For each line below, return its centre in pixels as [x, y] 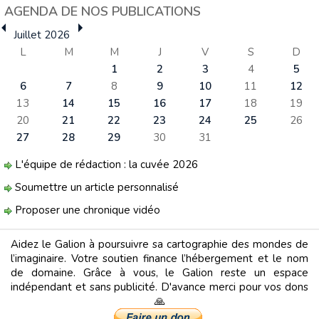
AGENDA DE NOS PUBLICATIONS [103, 11]
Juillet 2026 [42, 35]
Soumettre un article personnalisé [95, 187]
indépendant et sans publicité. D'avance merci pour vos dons [159, 287]
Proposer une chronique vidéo [86, 210]
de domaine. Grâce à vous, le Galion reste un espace [159, 273]
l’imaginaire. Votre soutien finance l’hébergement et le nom [159, 258]
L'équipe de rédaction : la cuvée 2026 [105, 164]
